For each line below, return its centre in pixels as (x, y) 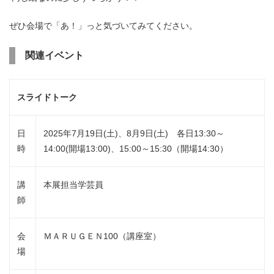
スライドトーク (47, 98)
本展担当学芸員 (73, 185)
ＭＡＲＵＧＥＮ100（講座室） (102, 236)
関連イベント (54, 56)
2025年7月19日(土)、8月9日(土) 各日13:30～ (134, 134)
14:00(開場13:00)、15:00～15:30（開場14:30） (136, 149)
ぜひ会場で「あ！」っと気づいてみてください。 (103, 26)
